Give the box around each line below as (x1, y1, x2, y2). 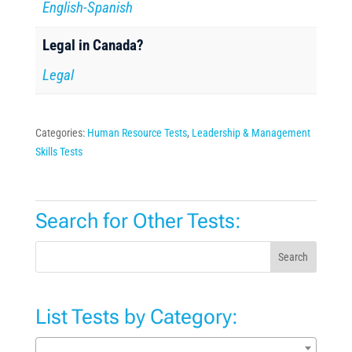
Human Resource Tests (86, 126, 187, 139)
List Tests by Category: (35, 304, 238, 328)
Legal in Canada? (42, 36, 145, 54)
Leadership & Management (191, 126, 310, 139)
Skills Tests (35, 145, 82, 158)
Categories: (35, 126, 87, 139)
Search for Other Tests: (35, 208, 241, 233)
